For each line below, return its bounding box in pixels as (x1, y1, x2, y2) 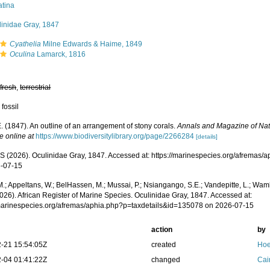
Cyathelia (10, 40, 42, 48)
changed (151, 256, 180, 264)
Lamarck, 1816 (35, 50, 86, 58)
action (151, 225, 172, 234)
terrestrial (20, 83, 51, 92)
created (151, 240, 176, 249)
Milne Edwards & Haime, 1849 (41, 40, 143, 48)
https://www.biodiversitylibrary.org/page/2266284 (36, 132, 195, 140)
